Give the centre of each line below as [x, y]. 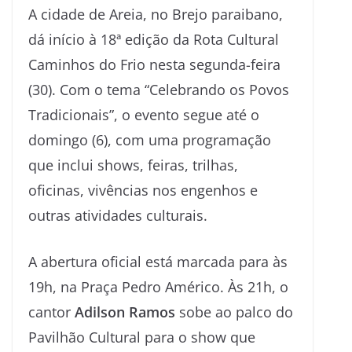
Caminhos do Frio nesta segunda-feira [154, 64]
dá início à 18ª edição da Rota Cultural [154, 39]
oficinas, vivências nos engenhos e [143, 190]
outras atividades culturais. [118, 215]
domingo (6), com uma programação [150, 139]
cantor [51, 312]
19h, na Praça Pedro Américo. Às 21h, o [158, 286]
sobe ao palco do [234, 312]
